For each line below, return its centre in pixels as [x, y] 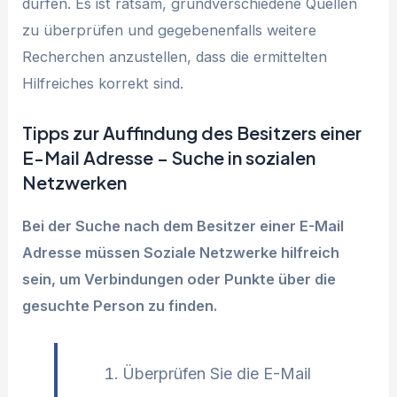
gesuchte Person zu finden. [120, 305]
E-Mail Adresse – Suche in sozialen [169, 157]
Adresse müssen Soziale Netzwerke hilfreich [181, 252]
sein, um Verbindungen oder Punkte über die [179, 279]
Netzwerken [75, 182]
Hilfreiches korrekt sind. [103, 84]
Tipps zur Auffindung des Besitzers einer [192, 132]
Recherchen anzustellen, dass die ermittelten [175, 57]
